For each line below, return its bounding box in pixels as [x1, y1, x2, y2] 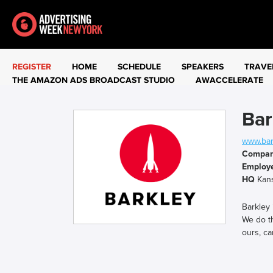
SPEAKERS [182, 62, 224, 71]
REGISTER [12, 62, 51, 71]
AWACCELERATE [196, 76, 263, 85]
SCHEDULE [118, 62, 161, 71]
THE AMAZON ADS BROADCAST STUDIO [12, 76, 175, 85]
